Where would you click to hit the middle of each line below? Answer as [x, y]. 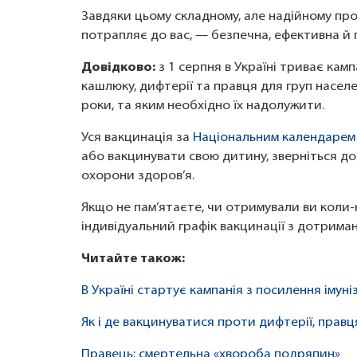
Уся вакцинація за [135, 138]
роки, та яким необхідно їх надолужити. [203, 106]
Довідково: [118, 68]
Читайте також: [134, 259]
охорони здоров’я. [138, 177]
